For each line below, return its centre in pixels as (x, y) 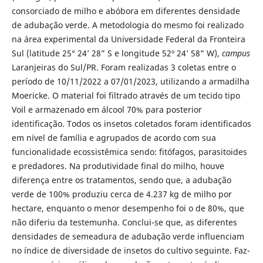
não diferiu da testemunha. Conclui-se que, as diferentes (124, 222)
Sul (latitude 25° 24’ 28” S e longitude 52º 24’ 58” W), (117, 53)
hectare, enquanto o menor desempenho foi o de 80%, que (128, 208)
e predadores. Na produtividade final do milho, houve (118, 166)
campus (236, 53)
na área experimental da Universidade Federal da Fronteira (128, 39)
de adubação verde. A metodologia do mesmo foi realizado (127, 25)
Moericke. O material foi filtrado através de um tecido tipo (126, 95)
